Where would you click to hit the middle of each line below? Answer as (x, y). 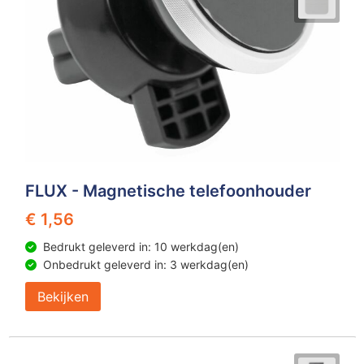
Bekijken (63, 297)
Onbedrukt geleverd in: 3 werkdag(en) (145, 264)
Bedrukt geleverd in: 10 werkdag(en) (141, 247)
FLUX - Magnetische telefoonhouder (168, 191)
